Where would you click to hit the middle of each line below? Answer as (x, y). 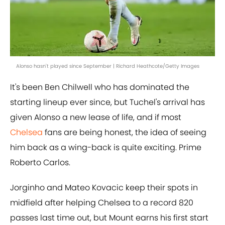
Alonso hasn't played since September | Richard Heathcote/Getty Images (108, 66)
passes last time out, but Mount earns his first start (109, 218)
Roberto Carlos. (40, 163)
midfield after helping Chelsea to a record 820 (102, 203)
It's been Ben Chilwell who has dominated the (100, 87)
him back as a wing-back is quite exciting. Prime (106, 148)
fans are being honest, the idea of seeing (125, 133)
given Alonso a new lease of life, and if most (96, 118)
